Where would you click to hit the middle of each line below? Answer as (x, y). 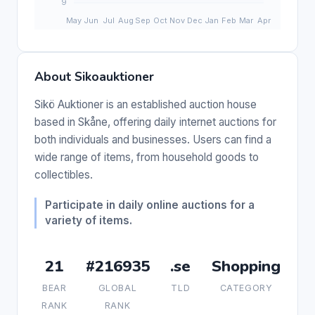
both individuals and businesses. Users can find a (153, 139)
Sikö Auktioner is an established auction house (146, 104)
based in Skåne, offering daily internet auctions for (155, 122)
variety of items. (89, 220)
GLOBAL (117, 288)
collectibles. (64, 174)
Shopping (246, 266)
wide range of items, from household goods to (147, 157)
